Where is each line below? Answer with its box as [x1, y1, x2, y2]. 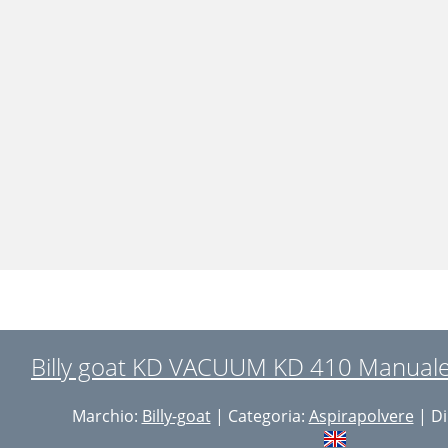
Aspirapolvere [308, 405, 414, 427]
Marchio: [71, 405, 142, 427]
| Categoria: [210, 405, 309, 427]
